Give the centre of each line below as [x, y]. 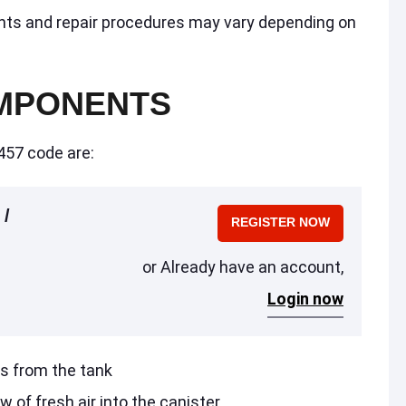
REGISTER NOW [280, 222]
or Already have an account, [243, 267]
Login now [305, 299]
